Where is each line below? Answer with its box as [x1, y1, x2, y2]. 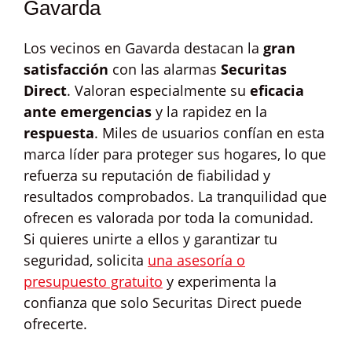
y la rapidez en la [152, 102, 267, 121]
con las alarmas [108, 60, 221, 79]
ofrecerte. [24, 314, 87, 333]
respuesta [24, 123, 94, 142]
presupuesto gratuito [24, 272, 163, 291]
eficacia [250, 81, 304, 100]
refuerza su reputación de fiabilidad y [24, 166, 270, 185]
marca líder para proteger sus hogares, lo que [24, 145, 326, 163]
